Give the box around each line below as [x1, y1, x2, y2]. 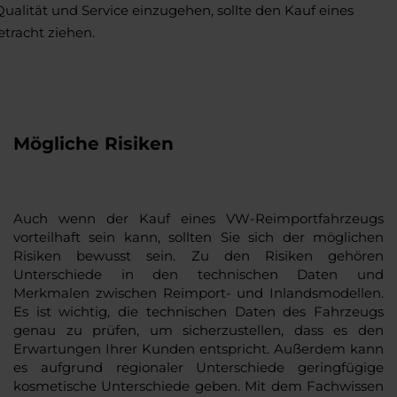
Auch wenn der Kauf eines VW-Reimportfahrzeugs [13, 209, 384, 227]
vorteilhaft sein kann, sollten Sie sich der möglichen [13, 228, 384, 245]
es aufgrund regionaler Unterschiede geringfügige [13, 358, 384, 376]
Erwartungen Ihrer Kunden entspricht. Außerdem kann [13, 339, 384, 357]
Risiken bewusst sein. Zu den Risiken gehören [13, 246, 384, 264]
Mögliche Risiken [13, 132, 174, 154]
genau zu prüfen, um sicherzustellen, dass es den [13, 321, 384, 339]
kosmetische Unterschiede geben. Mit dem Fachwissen [13, 377, 384, 394]
